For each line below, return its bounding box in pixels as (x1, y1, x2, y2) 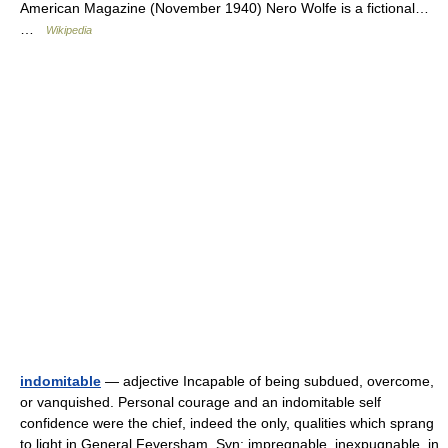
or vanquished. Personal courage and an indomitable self (20, 394, 381, 410)
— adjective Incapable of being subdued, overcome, (101, 373, 434, 389)
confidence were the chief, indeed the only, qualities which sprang (20, 415, 434, 431)
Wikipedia (46, 24, 92, 36)
